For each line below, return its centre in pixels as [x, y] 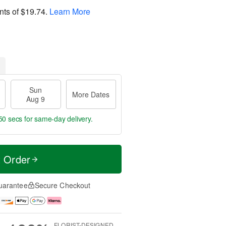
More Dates [91, 94]
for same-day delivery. [58, 119]
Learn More [70, 11]
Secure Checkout [63, 185]
